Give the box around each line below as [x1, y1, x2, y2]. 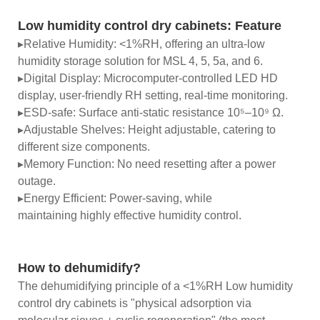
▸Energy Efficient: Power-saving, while [18, 191, 212, 204]
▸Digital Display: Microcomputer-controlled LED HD [18, 71, 278, 84]
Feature [235, 18, 281, 33]
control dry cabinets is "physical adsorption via [18, 296, 251, 309]
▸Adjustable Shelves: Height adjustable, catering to [18, 123, 276, 136]
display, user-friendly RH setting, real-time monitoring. [18, 89, 288, 101]
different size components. [18, 140, 150, 153]
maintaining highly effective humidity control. [18, 209, 241, 221]
